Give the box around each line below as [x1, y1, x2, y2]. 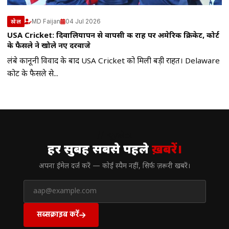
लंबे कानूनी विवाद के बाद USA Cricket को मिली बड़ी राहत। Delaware [7, 56, 220, 67]
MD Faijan [32, 17, 60, 25]
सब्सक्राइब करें [36, 210, 79, 219]
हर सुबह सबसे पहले [47, 142, 152, 159]
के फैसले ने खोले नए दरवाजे [7, 41, 90, 52]
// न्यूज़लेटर [97, 131, 132, 142]
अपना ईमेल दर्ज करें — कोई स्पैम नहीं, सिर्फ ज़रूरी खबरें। [39, 162, 190, 172]
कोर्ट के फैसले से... [7, 69, 58, 80]
